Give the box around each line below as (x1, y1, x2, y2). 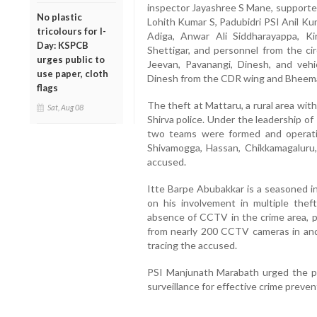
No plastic (37, 11, 82, 23)
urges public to (37, 53, 105, 65)
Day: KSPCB (37, 39, 88, 51)
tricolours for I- (37, 25, 106, 37)
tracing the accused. (146, 238, 237, 251)
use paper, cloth (37, 67, 108, 79)
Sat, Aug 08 (47, 102, 83, 112)
